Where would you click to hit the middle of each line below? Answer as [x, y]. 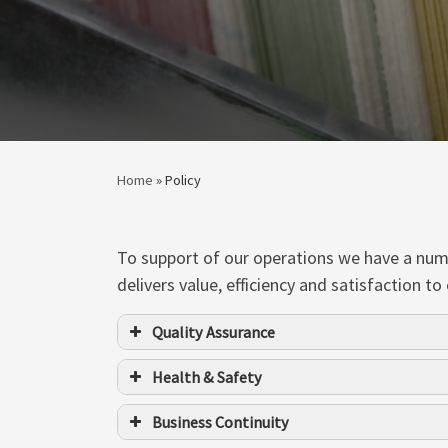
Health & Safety [207, 376]
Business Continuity [220, 421]
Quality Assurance [213, 331]
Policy [183, 180]
